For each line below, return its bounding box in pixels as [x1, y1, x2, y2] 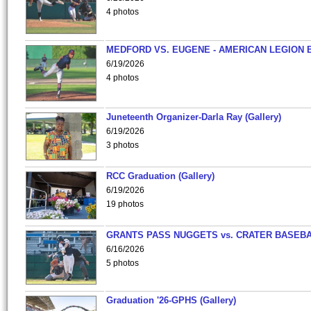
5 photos [106, 258, 139, 268]
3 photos [106, 140, 139, 150]
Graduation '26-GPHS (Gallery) [106, 295, 236, 305]
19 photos [106, 199, 144, 209]
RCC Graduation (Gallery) [106, 171, 215, 181]
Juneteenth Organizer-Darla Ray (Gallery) [106, 112, 281, 122]
